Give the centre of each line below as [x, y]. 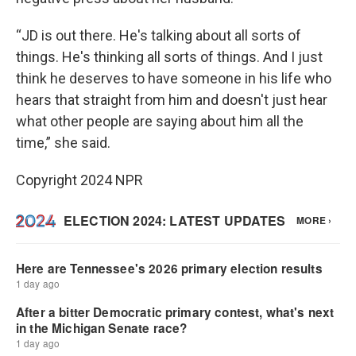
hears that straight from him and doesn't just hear [172, 100]
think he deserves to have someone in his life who [174, 78]
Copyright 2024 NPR [79, 180]
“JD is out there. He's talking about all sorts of [159, 35]
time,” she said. [63, 143]
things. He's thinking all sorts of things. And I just [169, 57]
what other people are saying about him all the [160, 121]
